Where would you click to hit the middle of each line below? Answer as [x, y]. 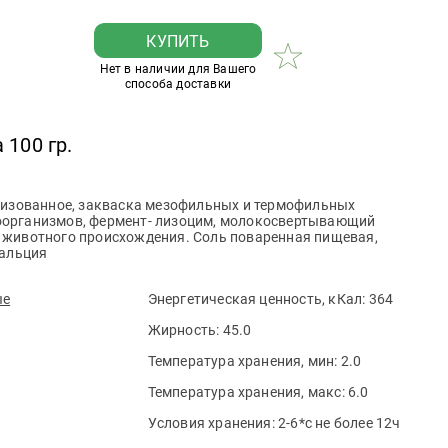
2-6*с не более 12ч [339, 423]
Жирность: [185, 330]
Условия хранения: [213, 423]
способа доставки [178, 84]
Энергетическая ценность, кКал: [258, 299]
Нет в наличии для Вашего [178, 69]
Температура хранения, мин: [244, 361]
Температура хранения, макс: [248, 392]
